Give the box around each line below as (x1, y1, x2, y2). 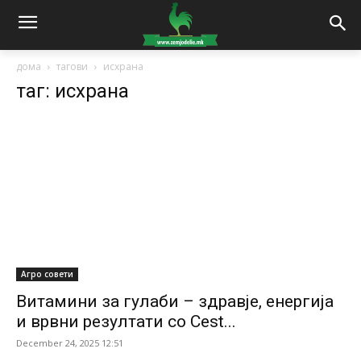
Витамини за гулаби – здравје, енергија (16, 292, 334, 312)
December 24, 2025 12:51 (16, 337, 123, 350)
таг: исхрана (16, 79, 129, 102)
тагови (56, 59, 88, 73)
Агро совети (21, 268, 73, 280)
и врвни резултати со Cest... (16, 312, 236, 332)
